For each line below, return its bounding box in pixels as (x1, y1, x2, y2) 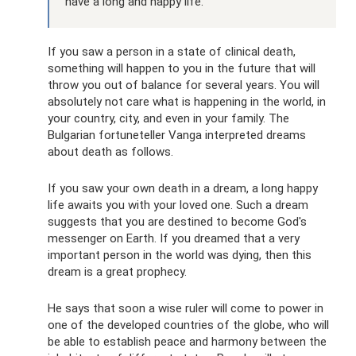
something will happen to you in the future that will (48, 61, 315, 76)
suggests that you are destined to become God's (48, 215, 307, 230)
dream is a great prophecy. (48, 265, 187, 280)
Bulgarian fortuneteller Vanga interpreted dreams (48, 128, 306, 143)
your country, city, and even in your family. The (48, 111, 289, 126)
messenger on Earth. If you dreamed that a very (48, 231, 300, 246)
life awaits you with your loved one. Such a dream (48, 198, 308, 213)
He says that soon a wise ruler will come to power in (48, 301, 323, 316)
